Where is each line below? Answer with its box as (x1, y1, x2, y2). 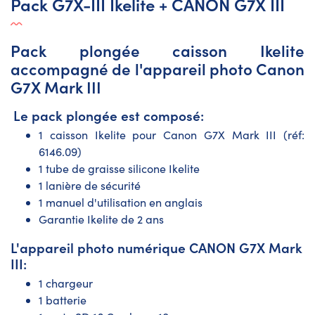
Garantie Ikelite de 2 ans (39, 211, 164, 226)
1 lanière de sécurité (39, 177, 141, 193)
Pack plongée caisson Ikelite (11, 39, 304, 61)
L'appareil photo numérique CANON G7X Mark (11, 237, 302, 257)
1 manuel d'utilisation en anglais (39, 194, 202, 210)
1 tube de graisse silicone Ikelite (39, 160, 200, 176)
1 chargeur (39, 275, 93, 290)
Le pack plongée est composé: (13, 105, 204, 124)
